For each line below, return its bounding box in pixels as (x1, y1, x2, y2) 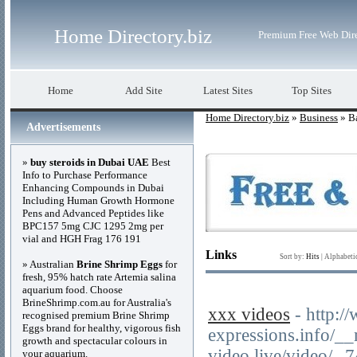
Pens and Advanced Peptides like (22, 207, 164, 219)
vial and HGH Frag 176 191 (22, 233, 141, 245)
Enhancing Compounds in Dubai (22, 182, 164, 194)
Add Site (125, 84, 163, 96)
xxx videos (208, 304, 290, 324)
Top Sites (291, 84, 331, 96)
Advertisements (26, 121, 100, 133)
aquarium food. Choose (22, 284, 123, 296)
